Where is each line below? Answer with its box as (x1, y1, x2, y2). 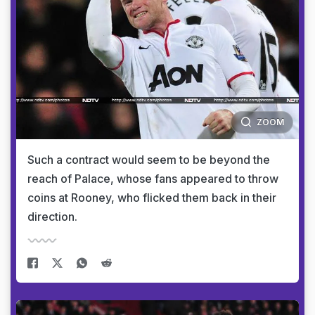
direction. (27, 209, 77, 224)
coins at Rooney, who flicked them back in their (27, 190, 276, 205)
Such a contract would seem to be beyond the (27, 152, 270, 167)
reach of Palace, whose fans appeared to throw (27, 171, 278, 186)
